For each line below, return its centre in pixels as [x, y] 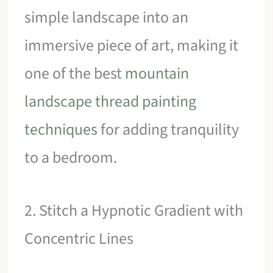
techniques [61, 129]
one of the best [75, 73]
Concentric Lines [79, 239]
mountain [157, 73]
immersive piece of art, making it [132, 45]
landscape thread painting [111, 101]
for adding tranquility [168, 129]
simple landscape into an [107, 17]
